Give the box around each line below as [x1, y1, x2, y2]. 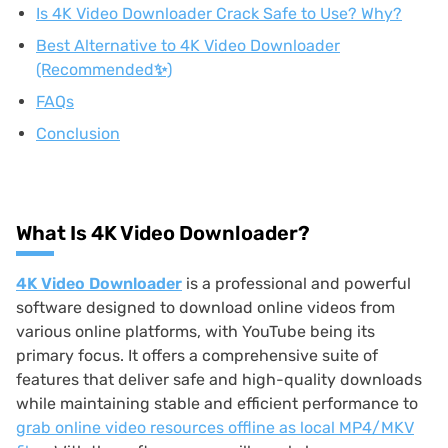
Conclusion [36, 124, 120, 143]
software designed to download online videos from [16, 298, 395, 317]
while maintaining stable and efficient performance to [16, 394, 418, 413]
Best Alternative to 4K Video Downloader [36, 36, 340, 55]
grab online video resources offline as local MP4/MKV [16, 418, 414, 437]
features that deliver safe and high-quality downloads [16, 370, 422, 389]
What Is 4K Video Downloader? [16, 221, 310, 245]
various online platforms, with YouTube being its [16, 322, 375, 341]
